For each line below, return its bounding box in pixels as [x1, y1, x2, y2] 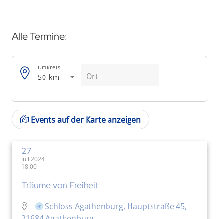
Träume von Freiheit [22, 179, 99, 191]
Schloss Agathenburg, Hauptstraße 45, [45, 200, 187, 212]
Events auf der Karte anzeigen [31, 114, 141, 125]
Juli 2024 [22, 154, 44, 163]
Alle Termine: [12, 30, 67, 43]
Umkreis [38, 64, 61, 71]
